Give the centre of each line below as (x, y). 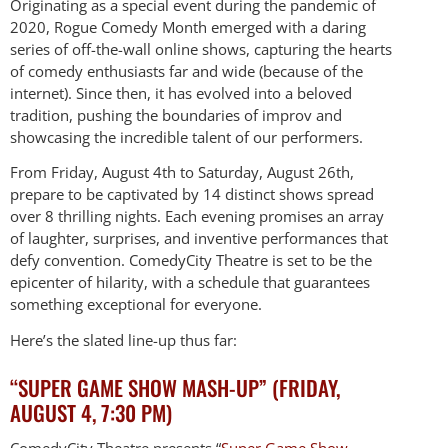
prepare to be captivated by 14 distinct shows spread (192, 194)
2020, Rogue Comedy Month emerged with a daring (188, 26)
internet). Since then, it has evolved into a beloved (181, 92)
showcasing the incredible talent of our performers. (186, 136)
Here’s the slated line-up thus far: (123, 339)
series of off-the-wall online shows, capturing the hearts (201, 48)
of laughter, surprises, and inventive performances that (199, 238)
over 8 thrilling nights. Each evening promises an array (197, 216)
